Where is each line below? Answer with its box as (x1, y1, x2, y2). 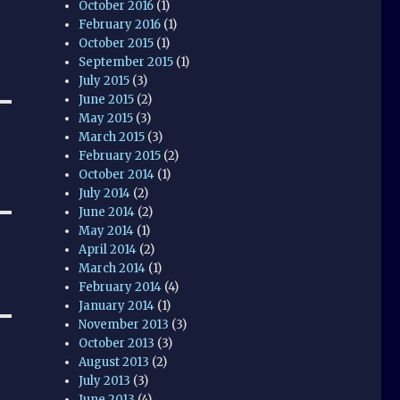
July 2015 (79, 72, 130, 88)
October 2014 (79, 166, 155, 182)
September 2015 (79, 54, 174, 70)
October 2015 (79, 35, 154, 51)
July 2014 (79, 185, 131, 201)
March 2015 (79, 129, 146, 145)
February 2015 (79, 147, 162, 163)
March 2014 (79, 260, 146, 276)
